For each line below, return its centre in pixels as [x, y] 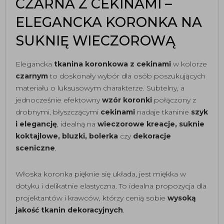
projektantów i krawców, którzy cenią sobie [91, 198]
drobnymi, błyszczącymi [58, 112]
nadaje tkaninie [163, 112]
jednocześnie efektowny [59, 100]
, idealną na [77, 124]
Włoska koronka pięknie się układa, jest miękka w [101, 174]
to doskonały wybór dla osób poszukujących [127, 76]
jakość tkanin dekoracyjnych [69, 210]
